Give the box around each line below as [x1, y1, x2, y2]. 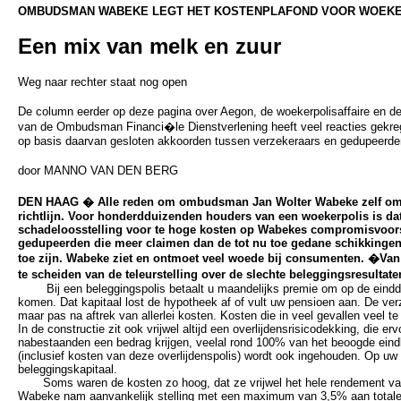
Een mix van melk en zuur [18, 34, 281, 58]
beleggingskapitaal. [18, 363, 117, 376]
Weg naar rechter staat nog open [18, 75, 187, 89]
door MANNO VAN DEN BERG [18, 164, 178, 177]
